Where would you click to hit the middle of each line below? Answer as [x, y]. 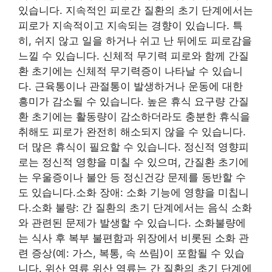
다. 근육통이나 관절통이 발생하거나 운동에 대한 [131, 86]
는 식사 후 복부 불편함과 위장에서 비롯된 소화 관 [134, 238]
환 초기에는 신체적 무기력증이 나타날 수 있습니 [131, 71]
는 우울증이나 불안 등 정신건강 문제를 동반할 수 [132, 177]
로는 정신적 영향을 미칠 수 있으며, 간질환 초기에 [134, 162]
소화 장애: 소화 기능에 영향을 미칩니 [162, 192]
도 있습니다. [47, 192]
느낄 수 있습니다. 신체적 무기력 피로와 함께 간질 [134, 56]
